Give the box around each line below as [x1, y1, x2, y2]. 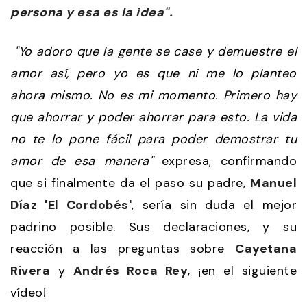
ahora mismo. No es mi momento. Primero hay [10, 86, 297, 103]
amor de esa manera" [10, 152, 153, 169]
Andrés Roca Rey [73, 262, 188, 279]
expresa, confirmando [153, 152, 297, 169]
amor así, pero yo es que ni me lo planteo [10, 64, 297, 82]
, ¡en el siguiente [188, 262, 297, 279]
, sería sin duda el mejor [132, 196, 297, 213]
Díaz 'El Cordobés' [10, 196, 132, 213]
